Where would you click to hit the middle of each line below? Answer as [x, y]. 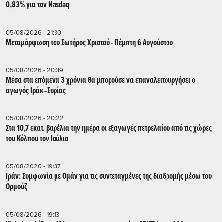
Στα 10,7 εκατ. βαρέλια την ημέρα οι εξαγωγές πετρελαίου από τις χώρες [109, 128]
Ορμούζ [17, 187]
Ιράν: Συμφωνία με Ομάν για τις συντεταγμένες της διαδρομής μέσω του [109, 176]
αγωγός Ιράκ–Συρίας [36, 91]
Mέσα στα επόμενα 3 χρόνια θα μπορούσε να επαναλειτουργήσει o [101, 80]
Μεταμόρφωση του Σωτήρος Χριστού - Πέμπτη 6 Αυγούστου [89, 43]
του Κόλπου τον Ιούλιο [37, 139]
